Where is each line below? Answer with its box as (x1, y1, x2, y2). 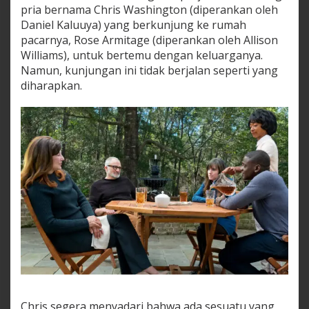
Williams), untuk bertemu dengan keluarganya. (21, 48, 263, 63)
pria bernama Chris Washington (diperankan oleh (21, 2, 278, 18)
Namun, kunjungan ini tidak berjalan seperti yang (21, 63, 278, 79)
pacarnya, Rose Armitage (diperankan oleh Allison (21, 32, 278, 48)
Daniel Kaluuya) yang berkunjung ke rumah (21, 17, 246, 33)
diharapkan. (21, 78, 82, 94)
